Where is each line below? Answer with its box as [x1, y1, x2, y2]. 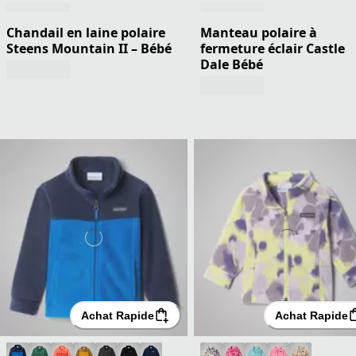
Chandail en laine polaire [6, 23, 165, 41]
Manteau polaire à [200, 23, 317, 41]
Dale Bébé [200, 55, 263, 73]
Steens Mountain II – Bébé [6, 39, 172, 57]
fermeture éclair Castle [200, 39, 345, 57]
